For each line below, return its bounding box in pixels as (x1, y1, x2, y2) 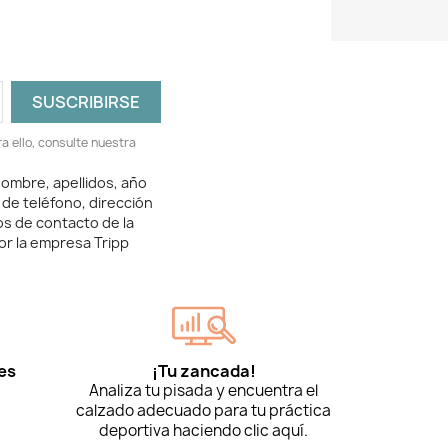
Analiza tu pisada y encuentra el (89, 380, 318, 402)
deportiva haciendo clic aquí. (99, 420, 308, 442)
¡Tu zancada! (151, 360, 256, 383)
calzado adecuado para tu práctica (76, 400, 331, 422)
